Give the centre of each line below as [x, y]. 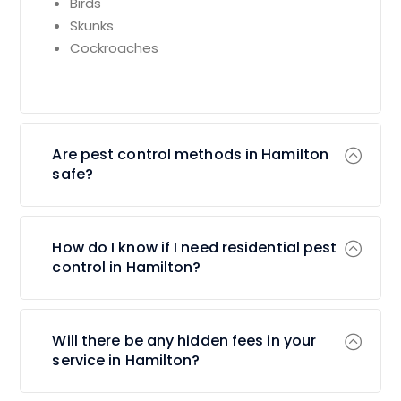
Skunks [92, 25]
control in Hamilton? [127, 267]
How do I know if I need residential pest [195, 247]
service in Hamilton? [126, 360]
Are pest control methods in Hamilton [191, 154]
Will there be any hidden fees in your [184, 340]
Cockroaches [115, 47]
